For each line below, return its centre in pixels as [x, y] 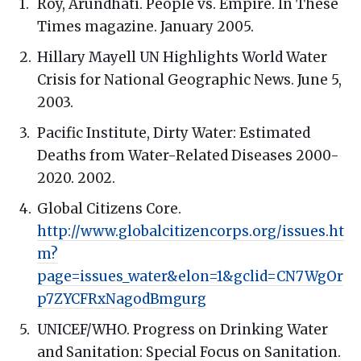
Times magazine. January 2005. [145, 26]
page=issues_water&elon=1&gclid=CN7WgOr [190, 276]
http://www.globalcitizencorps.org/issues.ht [191, 231]
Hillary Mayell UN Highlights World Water [182, 57]
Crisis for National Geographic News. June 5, [189, 79]
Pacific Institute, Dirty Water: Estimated [174, 133]
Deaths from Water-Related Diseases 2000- [188, 155]
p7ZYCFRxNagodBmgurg [122, 299]
